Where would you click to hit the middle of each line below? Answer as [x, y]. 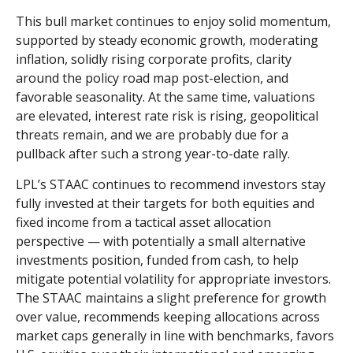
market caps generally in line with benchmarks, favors [175, 336]
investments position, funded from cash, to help [157, 260]
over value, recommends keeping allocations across [168, 317]
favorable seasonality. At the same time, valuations [165, 97]
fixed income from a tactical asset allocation [143, 223]
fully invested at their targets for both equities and [165, 204]
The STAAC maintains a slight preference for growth [171, 298]
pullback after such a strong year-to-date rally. [153, 154]
